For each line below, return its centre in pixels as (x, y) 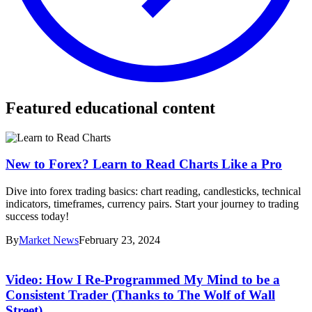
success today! (37, 216)
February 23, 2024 (119, 240)
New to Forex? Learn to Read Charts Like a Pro (144, 164)
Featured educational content (110, 108)
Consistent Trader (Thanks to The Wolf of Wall (140, 295)
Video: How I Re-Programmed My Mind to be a (143, 279)
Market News (49, 240)
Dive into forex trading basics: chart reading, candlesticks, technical (153, 191)
